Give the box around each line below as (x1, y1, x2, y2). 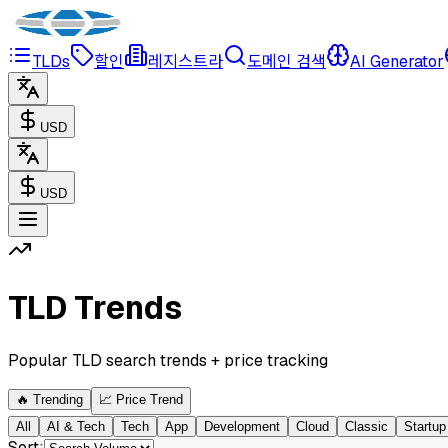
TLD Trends (8, 287, 182, 329)
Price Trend (116, 391, 183, 407)
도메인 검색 (247, 51, 326, 72)
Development (204, 418, 280, 434)
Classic (345, 418, 388, 434)
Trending (33, 391, 83, 407)
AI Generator (350, 51, 444, 72)
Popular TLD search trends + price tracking (8, 349, 328, 371)
